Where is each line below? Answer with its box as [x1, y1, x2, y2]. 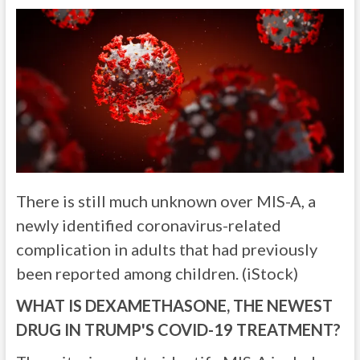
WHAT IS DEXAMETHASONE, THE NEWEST [15, 296, 333, 316]
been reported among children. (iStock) [15, 264, 298, 284]
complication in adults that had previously [15, 239, 317, 260]
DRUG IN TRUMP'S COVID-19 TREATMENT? [15, 320, 341, 340]
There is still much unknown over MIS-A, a [15, 191, 316, 211]
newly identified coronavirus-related [15, 215, 281, 235]
